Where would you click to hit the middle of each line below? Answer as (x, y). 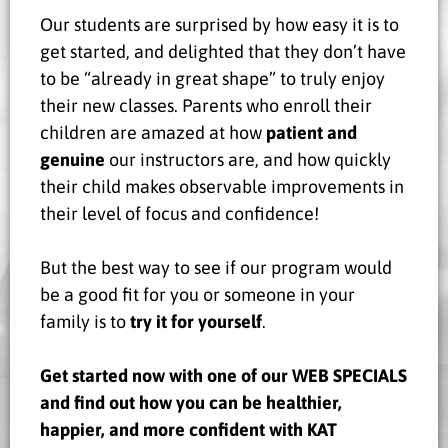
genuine (72, 159)
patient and (311, 132)
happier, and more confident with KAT (188, 429)
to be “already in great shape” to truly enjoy (212, 78)
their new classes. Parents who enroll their (206, 105)
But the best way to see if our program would (216, 267)
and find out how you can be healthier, (191, 402)
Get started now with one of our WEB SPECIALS (223, 375)
